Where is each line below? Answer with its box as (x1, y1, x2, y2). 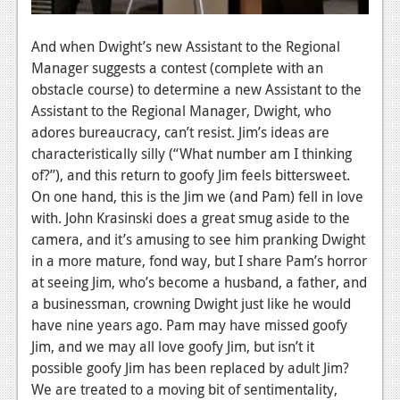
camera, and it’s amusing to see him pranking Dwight (31, 229, 365, 250)
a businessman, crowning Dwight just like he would (31, 294, 351, 314)
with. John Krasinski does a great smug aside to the (31, 208, 350, 229)
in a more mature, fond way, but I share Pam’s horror (31, 251, 367, 271)
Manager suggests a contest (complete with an (31, 58, 323, 79)
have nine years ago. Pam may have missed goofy (31, 315, 347, 336)
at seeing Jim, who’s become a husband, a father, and (31, 272, 367, 293)
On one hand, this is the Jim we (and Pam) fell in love (31, 187, 363, 207)
